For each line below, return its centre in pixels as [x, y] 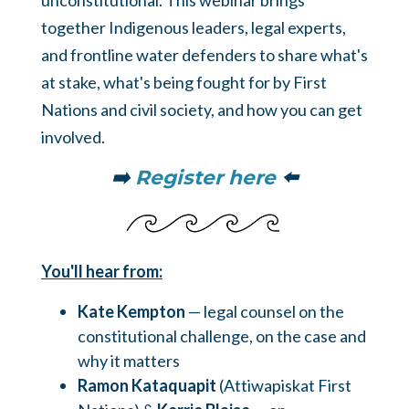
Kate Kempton [131, 312]
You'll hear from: [102, 272]
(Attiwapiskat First [284, 386]
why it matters [129, 361]
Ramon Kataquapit [147, 386]
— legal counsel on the [265, 312]
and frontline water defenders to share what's [204, 55]
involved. [73, 137]
